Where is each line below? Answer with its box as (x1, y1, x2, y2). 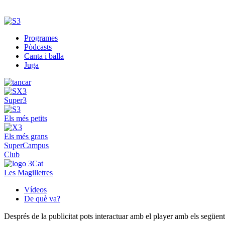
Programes (24, 34, 58, 43)
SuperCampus (4, 141, 49, 150)
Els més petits (4, 114, 47, 123)
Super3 (4, 96, 27, 105)
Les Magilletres (4, 168, 53, 177)
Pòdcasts (24, 43, 52, 52)
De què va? (24, 194, 60, 203)
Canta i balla (24, 52, 64, 61)
